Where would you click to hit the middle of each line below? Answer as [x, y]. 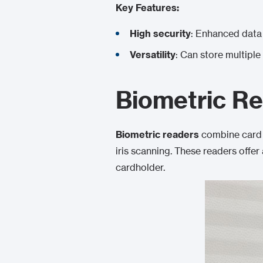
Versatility [153, 55]
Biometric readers [157, 134]
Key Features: [147, 8]
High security [160, 33]
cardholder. [140, 167]
